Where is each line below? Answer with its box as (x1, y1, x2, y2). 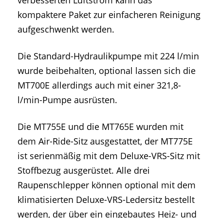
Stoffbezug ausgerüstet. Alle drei (18, 164, 150, 177)
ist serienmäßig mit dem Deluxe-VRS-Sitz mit (18, 150, 200, 162)
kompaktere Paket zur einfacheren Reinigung (18, 8, 200, 20)
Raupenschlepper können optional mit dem (18, 179, 196, 191)
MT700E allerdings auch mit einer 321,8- (18, 79, 181, 91)
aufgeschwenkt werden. (18, 23, 114, 35)
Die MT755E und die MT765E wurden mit (18, 121, 183, 133)
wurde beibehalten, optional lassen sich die (18, 64, 196, 76)
